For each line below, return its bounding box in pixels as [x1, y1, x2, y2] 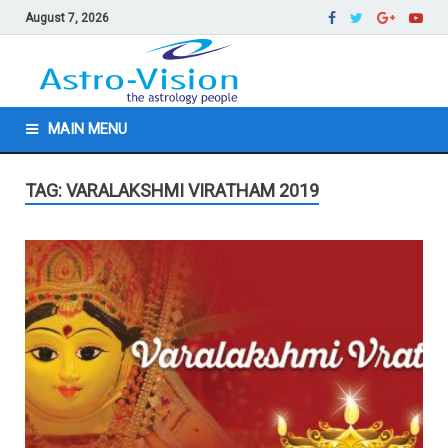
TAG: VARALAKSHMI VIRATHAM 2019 [25, 180, 319, 202]
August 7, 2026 [25, 10, 109, 25]
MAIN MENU [48, 121, 127, 139]
